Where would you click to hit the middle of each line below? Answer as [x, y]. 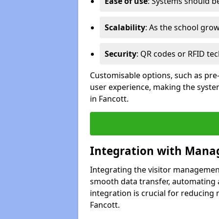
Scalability [125, 27]
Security [120, 54]
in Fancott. [109, 99]
